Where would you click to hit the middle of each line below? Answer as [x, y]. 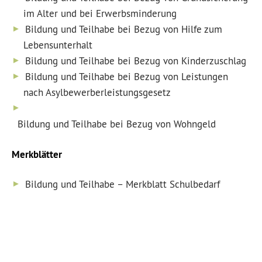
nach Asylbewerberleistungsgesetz [97, 92]
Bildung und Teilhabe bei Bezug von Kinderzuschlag [136, 61]
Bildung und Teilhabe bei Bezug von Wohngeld [117, 124]
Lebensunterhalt [58, 45]
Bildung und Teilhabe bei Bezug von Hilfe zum [124, 29]
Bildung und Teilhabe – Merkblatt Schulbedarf [123, 184]
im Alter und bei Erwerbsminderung [100, 13]
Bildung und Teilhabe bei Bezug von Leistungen [127, 77]
